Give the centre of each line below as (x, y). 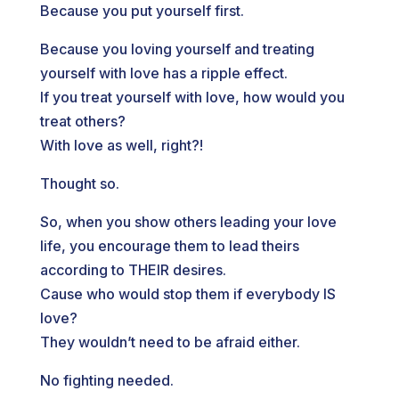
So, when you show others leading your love (188, 222)
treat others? (82, 121)
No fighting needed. (106, 380)
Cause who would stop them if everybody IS (187, 294)
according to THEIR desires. (133, 270)
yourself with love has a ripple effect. (163, 73)
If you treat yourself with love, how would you (192, 97)
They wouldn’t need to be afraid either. (170, 342)
